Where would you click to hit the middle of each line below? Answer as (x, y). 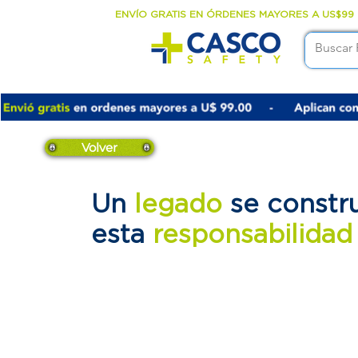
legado (182, 203)
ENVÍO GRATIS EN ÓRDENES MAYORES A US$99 (235, 14)
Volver (99, 147)
